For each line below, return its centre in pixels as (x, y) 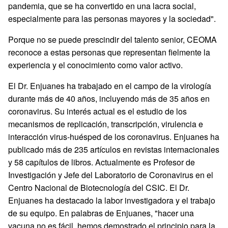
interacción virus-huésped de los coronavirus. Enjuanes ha (114, 137)
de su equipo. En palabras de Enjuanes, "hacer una (101, 213)
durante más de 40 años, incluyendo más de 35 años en (109, 98)
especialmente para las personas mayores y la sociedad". (113, 19)
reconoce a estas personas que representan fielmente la (109, 52)
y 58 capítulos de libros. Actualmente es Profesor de (102, 162)
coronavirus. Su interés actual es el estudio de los (97, 111)
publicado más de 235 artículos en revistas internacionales (114, 149)
